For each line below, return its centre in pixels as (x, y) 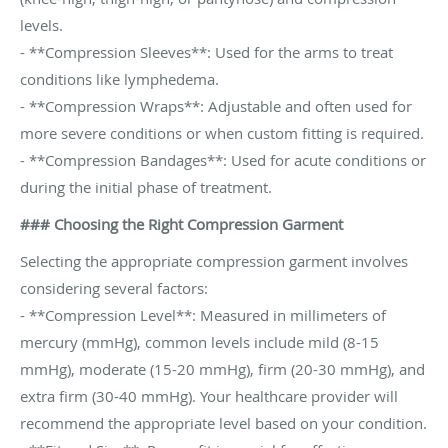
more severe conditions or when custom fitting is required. (222, 133)
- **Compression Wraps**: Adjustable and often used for (216, 106)
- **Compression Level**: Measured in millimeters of (203, 315)
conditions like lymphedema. (119, 79)
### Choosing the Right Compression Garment (181, 224)
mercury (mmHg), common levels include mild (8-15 (199, 342)
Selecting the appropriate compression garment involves (214, 261)
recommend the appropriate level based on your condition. (223, 423)
